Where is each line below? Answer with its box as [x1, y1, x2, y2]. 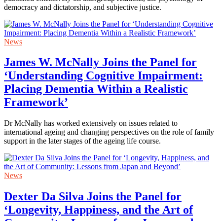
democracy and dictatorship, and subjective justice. [4, 2, 161, 11]
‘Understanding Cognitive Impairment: [4, 69, 203, 82]
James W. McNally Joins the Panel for [4, 56, 197, 69]
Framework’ [4, 96, 68, 109]
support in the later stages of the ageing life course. [4, 137, 161, 146]
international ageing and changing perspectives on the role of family [4, 128, 214, 137]
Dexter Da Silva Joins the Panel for [4, 190, 182, 203]
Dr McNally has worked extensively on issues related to [4, 119, 178, 128]
